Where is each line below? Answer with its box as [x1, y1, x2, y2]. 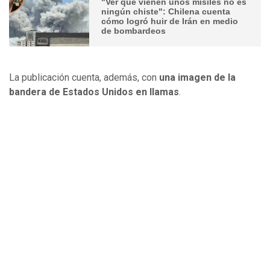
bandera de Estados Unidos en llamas [9, 86, 179, 98]
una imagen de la [159, 71, 236, 83]
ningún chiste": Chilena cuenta [101, 7, 231, 17]
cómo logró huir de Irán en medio [101, 16, 239, 27]
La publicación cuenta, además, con [9, 71, 159, 83]
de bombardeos [101, 26, 166, 36]
